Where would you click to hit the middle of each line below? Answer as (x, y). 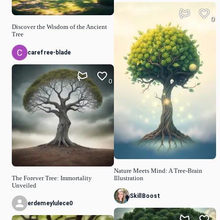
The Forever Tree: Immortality (52, 178)
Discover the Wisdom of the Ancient (59, 27)
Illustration (129, 178)
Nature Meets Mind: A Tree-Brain (158, 171)
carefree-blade (49, 52)
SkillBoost (145, 196)
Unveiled (24, 185)
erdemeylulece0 (50, 204)
